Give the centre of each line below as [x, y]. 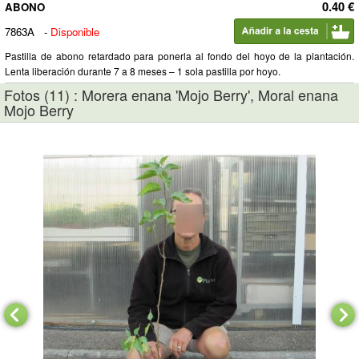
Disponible [75, 32]
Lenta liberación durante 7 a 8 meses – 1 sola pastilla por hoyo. [143, 71]
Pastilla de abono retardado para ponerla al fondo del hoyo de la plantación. [179, 56]
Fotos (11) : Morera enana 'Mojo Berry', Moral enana [171, 95]
